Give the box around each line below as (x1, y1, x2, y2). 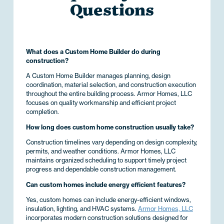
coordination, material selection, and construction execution (25, 81, 196, 89)
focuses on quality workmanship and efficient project (25, 99, 176, 107)
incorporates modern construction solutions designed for (25, 214, 188, 222)
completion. (25, 108, 59, 116)
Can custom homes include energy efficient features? (25, 180, 185, 188)
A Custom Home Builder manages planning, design (25, 72, 170, 80)
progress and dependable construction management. (25, 165, 176, 173)
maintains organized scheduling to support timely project (25, 156, 186, 164)
